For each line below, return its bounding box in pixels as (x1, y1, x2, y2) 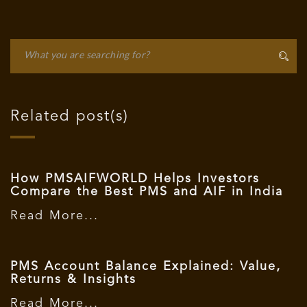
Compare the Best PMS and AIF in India (10, 185, 283, 198)
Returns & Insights (10, 273, 136, 286)
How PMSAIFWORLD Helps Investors (10, 172, 260, 185)
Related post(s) (10, 108, 129, 124)
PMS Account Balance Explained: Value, (10, 260, 281, 273)
